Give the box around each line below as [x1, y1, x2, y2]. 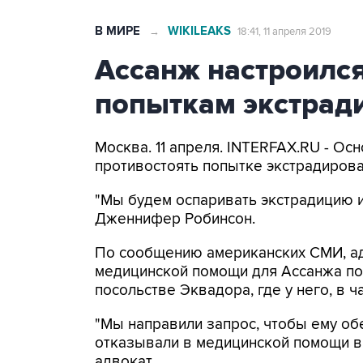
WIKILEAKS [168, 23, 231, 39]
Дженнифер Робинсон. [95, 210, 255, 228]
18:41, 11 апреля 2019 [237, 25, 331, 38]
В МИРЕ [95, 23, 140, 39]
